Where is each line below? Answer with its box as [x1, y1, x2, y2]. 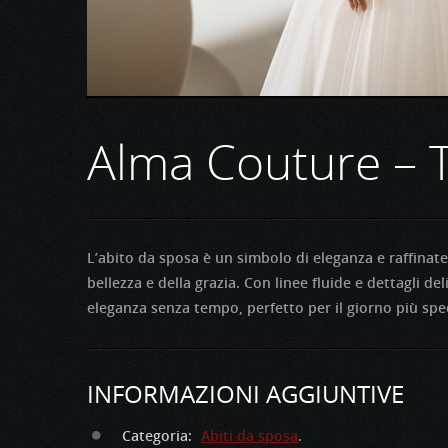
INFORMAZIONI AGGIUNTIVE [87, 377, 404, 411]
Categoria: [122, 426, 192, 446]
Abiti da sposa [201, 426, 298, 446]
